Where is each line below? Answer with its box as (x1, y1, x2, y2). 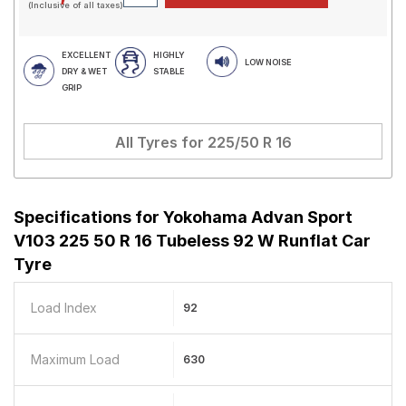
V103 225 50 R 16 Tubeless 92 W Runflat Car (14, 231, 371, 250)
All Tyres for (114, 133, 208, 151)
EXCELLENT (62, 50, 111, 60)
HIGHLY (153, 50, 185, 60)
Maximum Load (31, 352, 120, 367)
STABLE (153, 66, 185, 76)
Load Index (31, 300, 97, 315)
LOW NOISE (245, 57, 292, 67)
